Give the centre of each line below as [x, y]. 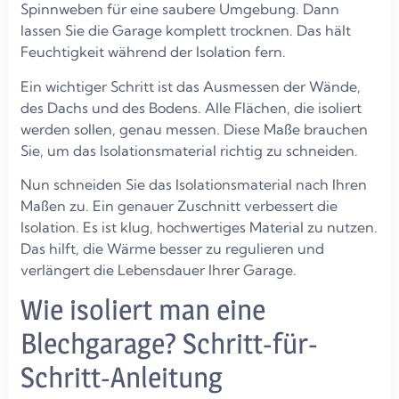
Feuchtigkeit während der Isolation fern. [153, 52]
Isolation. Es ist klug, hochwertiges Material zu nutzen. [199, 227]
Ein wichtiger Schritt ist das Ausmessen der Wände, [191, 86]
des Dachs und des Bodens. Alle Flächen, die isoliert [191, 107]
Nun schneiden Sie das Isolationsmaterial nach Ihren [194, 184]
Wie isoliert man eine [143, 310]
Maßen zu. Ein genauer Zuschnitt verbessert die [179, 205]
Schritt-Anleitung [122, 378]
